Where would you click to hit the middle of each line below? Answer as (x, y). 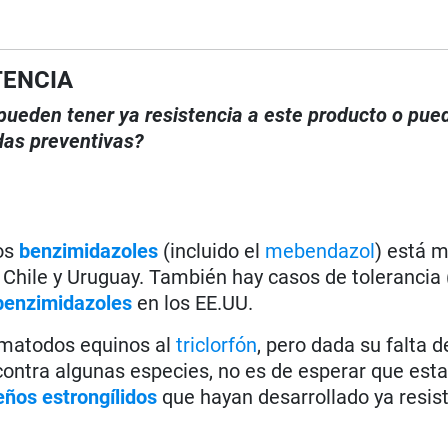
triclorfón (217, 344)
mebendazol (320, 250)
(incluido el (212, 250)
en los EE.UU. (195, 302)
